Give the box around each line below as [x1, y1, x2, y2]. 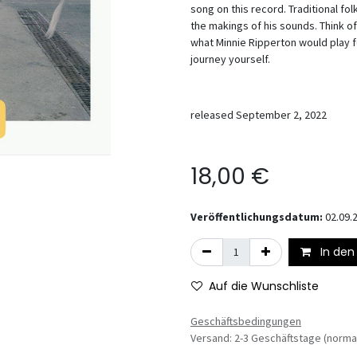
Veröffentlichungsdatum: [190, 210, 325, 224]
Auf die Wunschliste [209, 278, 319, 294]
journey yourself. [190, 52, 270, 66]
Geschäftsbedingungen [190, 314, 301, 328]
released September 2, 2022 [190, 108, 327, 122]
